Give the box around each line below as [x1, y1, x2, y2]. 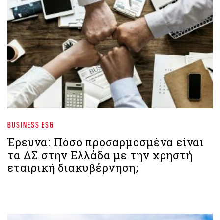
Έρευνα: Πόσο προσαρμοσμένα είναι [7, 135, 204, 149]
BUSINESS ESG [7, 119, 54, 130]
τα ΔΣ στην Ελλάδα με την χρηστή [7, 147, 192, 162]
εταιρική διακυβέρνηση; [7, 160, 138, 175]
